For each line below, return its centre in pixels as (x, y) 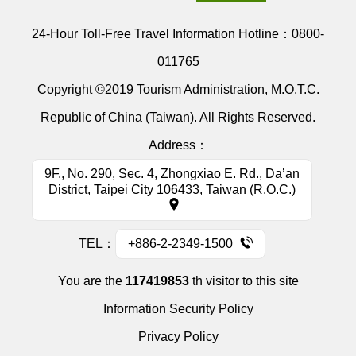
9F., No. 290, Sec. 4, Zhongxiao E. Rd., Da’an (172, 174)
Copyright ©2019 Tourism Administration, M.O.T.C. (178, 89)
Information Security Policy (178, 309)
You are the (91, 281)
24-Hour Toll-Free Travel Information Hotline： (162, 34)
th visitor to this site (244, 281)
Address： (178, 145)
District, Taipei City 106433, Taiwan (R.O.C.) (172, 190)
